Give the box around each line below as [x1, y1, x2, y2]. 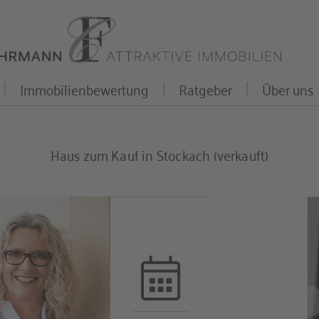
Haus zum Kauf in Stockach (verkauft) [50, 142, 269, 167]
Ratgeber [179, 76, 232, 102]
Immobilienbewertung [20, 76, 149, 102]
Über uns [262, 76, 313, 102]
